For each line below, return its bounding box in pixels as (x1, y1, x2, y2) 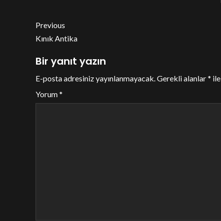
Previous (36, 20, 65, 30)
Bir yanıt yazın (36, 54, 106, 69)
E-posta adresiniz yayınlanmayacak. (36, 74, 155, 83)
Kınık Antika (36, 34, 77, 43)
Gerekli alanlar (157, 74, 208, 83)
